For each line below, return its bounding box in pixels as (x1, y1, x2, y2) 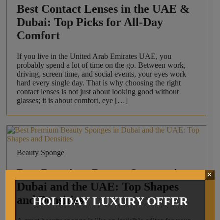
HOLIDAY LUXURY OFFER (32, 194, 188, 208)
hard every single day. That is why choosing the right (16, 79, 181, 87)
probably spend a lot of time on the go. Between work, (16, 61, 186, 70)
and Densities (16, 193, 83, 207)
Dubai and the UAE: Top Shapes (16, 180, 179, 193)
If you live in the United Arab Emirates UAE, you (16, 52, 171, 61)
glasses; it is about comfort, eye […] (16, 96, 128, 105)
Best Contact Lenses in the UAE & (16, 2, 190, 16)
